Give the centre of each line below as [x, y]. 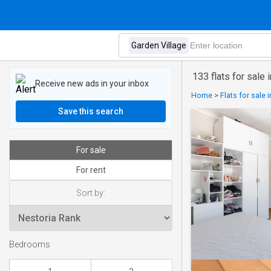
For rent [91, 170]
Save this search [91, 111]
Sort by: [91, 193]
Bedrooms [30, 245]
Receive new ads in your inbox [92, 83]
